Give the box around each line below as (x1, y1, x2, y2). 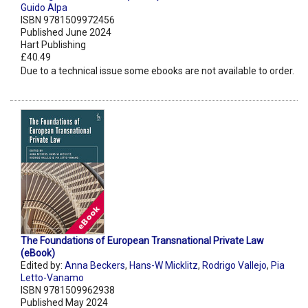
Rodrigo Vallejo (202, 260, 267, 272)
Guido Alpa (21, 2, 67, 14)
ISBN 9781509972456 (21, 14, 115, 26)
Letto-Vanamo (21, 272, 84, 284)
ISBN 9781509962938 (21, 285, 115, 296)
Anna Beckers (65, 260, 125, 272)
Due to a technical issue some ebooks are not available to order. (21, 65, 294, 77)
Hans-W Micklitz (129, 260, 198, 272)
